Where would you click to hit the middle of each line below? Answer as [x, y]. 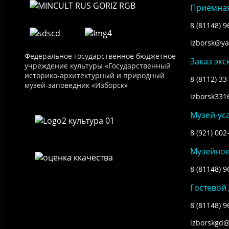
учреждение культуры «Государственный [98, 65]
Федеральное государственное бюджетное [100, 56]
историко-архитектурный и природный [95, 75]
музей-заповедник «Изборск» [76, 85]
